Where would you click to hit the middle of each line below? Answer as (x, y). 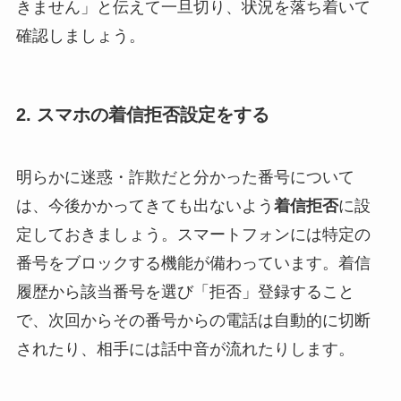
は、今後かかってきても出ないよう (145, 205)
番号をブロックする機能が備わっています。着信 (193, 263)
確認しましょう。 (80, 36)
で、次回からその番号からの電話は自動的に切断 (193, 320)
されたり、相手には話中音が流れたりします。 (185, 349)
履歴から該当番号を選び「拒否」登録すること (185, 291)
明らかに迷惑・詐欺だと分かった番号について (185, 177)
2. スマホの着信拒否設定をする (142, 115)
